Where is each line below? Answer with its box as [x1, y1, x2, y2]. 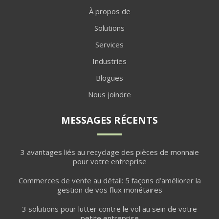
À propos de [88, 6, 131, 16]
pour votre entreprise [72, 156, 147, 166]
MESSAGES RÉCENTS [61, 113, 158, 127]
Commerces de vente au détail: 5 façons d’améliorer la [18, 175, 201, 185]
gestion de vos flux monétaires [57, 184, 162, 195]
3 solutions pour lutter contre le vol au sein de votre [22, 203, 197, 214]
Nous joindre [88, 89, 131, 99]
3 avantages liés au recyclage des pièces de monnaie [20, 147, 199, 157]
